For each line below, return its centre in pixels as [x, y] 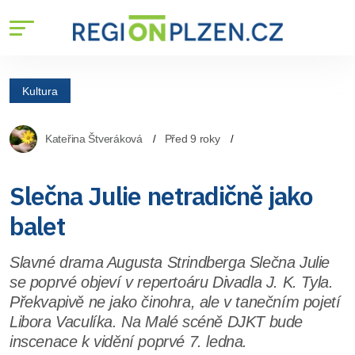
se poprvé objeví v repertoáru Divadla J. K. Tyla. [172, 282]
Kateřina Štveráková [94, 139]
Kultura [40, 90]
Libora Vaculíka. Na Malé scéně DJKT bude [157, 322]
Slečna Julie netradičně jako [162, 196]
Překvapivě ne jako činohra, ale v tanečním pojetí [175, 302]
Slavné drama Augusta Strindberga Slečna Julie [170, 262]
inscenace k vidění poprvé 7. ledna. [129, 342]
